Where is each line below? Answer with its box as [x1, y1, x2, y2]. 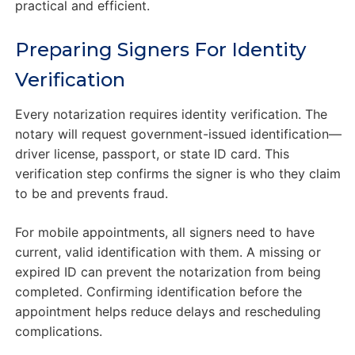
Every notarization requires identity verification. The [14, 106, 327, 123]
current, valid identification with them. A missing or [14, 244, 321, 261]
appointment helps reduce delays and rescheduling [14, 303, 321, 320]
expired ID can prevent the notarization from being [14, 264, 321, 281]
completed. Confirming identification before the [14, 284, 302, 300]
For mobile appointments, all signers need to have [14, 224, 315, 241]
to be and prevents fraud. [14, 185, 168, 202]
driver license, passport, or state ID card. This [14, 146, 289, 162]
